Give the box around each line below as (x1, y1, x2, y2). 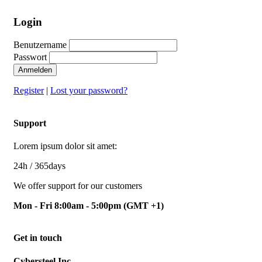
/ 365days (27, 160, 65, 171)
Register (13, 85, 44, 96)
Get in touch (13, 233, 62, 243)
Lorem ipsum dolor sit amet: (13, 140, 117, 151)
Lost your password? (50, 85, 127, 96)
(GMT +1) (123, 200, 164, 211)
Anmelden (18, 65, 52, 75)
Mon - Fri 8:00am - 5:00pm (13, 200, 123, 211)
